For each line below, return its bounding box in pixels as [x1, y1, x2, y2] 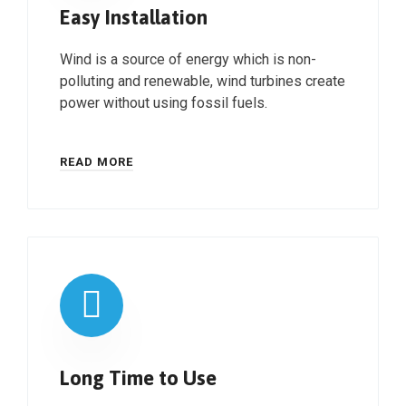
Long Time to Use [60, 366, 217, 390]
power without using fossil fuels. [60, 94, 267, 111]
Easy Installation [60, 5, 208, 29]
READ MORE [60, 155, 133, 169]
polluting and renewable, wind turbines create [60, 72, 345, 90]
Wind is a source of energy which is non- [60, 51, 316, 68]
